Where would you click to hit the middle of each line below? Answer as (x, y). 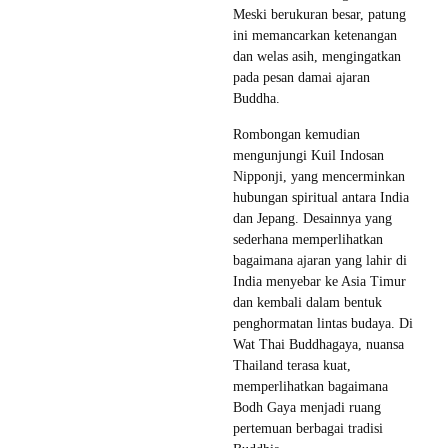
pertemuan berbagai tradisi (308, 428)
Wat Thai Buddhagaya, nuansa (318, 344)
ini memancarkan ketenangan (315, 35)
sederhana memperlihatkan (308, 239)
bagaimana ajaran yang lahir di (320, 260)
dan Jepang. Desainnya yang (312, 218)
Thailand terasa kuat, (292, 365)
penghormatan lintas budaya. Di (323, 323)
